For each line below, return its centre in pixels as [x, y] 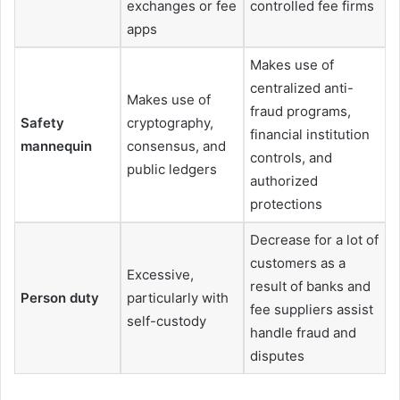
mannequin [56, 146]
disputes [277, 355]
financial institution [310, 134]
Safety [42, 122]
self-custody [167, 321]
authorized [284, 180]
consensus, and [176, 146]
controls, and [291, 157]
